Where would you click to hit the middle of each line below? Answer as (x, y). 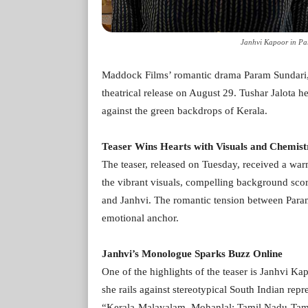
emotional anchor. (140, 218)
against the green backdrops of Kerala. (185, 110)
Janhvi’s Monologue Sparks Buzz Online (192, 253)
